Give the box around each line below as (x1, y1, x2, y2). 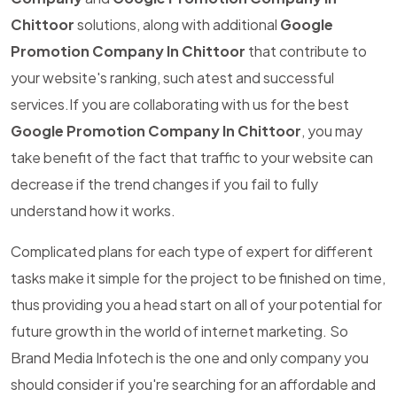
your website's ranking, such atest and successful (11, 68, 334, 87)
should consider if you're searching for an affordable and (11, 375, 376, 393)
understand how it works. (11, 201, 175, 220)
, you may (301, 121, 362, 140)
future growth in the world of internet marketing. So (11, 322, 348, 340)
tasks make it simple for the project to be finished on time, (11, 269, 385, 287)
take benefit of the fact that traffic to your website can (11, 148, 373, 167)
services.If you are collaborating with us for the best (11, 95, 349, 113)
